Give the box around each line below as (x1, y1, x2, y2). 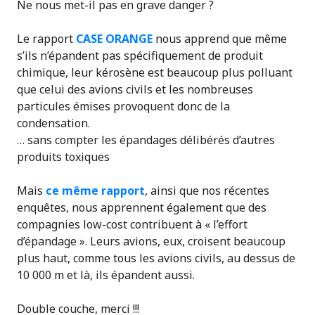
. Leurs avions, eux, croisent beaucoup (85, 233, 285, 249)
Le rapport (17, 31, 76, 46)
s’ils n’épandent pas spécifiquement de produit (17, 48, 263, 63)
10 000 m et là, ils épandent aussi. (17, 267, 195, 283)
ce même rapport (46, 183, 145, 198)
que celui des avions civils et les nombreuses (17, 82, 253, 97)
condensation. (17, 115, 90, 131)
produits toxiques (17, 149, 110, 165)
